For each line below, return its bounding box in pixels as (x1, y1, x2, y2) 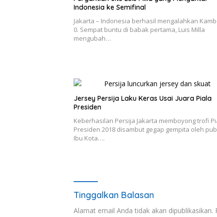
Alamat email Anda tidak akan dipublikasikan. (74, 206, 213, 215)
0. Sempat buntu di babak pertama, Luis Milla (74, 25, 205, 34)
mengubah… (74, 34, 111, 43)
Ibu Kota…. (74, 134, 105, 142)
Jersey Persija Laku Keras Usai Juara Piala (74, 94, 212, 103)
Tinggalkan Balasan (74, 189, 154, 201)
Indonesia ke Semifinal (74, 3, 146, 12)
